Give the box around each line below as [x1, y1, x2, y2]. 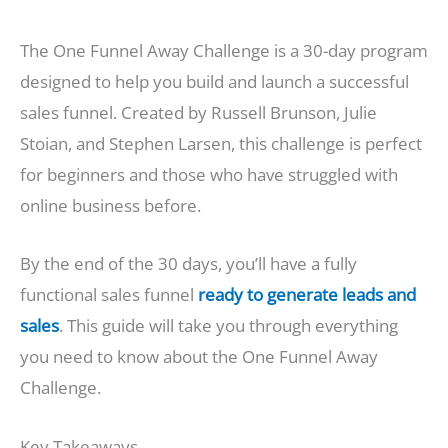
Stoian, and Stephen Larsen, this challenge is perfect [20, 132, 422, 156]
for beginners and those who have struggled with [20, 163, 398, 187]
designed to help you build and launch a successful [20, 70, 409, 94]
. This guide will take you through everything [59, 314, 398, 338]
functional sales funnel [20, 283, 194, 307]
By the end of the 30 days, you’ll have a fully [20, 252, 357, 276]
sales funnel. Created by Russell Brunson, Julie [20, 101, 377, 125]
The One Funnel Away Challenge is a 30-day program [20, 39, 428, 63]
